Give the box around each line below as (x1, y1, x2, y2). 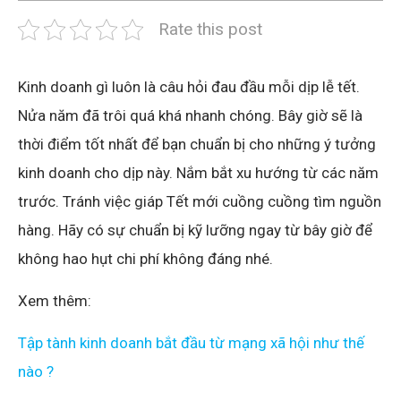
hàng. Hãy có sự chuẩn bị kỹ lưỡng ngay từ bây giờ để (18, 220, 372, 239)
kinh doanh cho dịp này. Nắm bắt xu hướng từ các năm (18, 163, 379, 182)
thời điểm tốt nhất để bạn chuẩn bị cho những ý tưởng (18, 134, 376, 153)
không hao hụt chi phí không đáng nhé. (18, 249, 273, 268)
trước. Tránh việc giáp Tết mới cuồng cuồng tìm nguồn (18, 192, 381, 210)
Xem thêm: (18, 291, 91, 310)
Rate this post (158, 18, 262, 39)
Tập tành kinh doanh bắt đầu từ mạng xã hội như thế (18, 333, 364, 352)
